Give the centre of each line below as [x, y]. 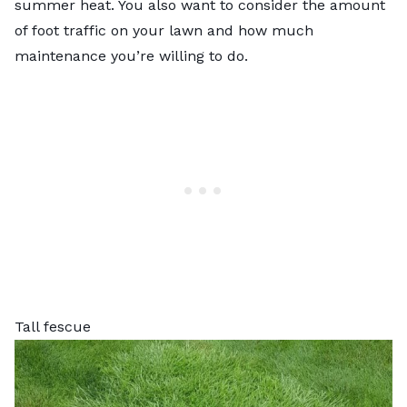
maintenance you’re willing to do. [134, 55]
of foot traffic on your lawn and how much [164, 30]
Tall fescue [53, 326]
